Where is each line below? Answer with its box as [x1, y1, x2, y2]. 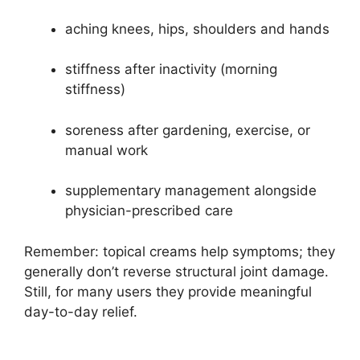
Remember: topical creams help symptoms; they [24, 243, 335, 260]
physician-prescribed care [65, 202, 233, 219]
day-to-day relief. [24, 303, 137, 320]
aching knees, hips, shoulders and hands [65, 20, 329, 37]
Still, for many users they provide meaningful [24, 283, 312, 300]
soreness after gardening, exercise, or [65, 121, 310, 138]
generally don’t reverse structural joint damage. [24, 263, 329, 280]
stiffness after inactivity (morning [65, 61, 277, 78]
